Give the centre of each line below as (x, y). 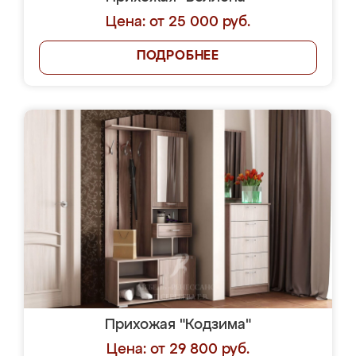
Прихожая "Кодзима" (178, 325)
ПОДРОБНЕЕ (178, 56)
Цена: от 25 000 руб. (178, 22)
